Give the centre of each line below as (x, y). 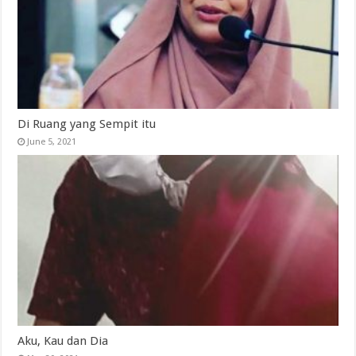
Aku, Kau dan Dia (63, 341)
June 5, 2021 (52, 142)
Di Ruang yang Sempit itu (87, 124)
